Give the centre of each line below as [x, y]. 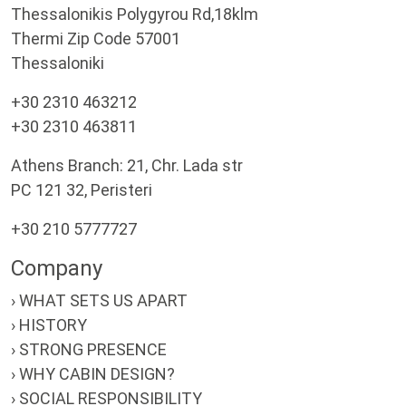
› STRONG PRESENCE [89, 349]
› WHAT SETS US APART [99, 300]
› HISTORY [49, 325]
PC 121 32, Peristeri [82, 190]
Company [57, 268]
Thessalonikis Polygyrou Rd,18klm [135, 14]
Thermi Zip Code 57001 [96, 39]
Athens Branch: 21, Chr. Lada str [127, 165]
